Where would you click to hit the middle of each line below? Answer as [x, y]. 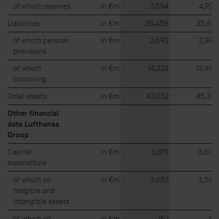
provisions [30, 51]
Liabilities [23, 23]
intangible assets [41, 201]
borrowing [30, 79]
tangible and [34, 190]
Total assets [27, 96]
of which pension [41, 40]
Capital [20, 152]
